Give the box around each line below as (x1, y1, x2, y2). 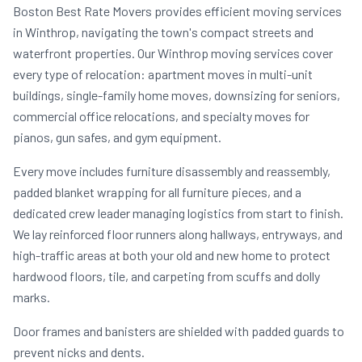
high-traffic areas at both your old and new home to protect (13, 247, 330, 263)
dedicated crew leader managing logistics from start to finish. (13, 205, 343, 221)
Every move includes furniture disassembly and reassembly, (13, 163, 330, 179)
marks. (13, 289, 50, 305)
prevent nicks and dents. (13, 344, 145, 360)
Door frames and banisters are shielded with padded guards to (13, 323, 344, 339)
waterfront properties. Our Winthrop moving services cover (13, 45, 333, 61)
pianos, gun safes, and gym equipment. (13, 129, 221, 145)
